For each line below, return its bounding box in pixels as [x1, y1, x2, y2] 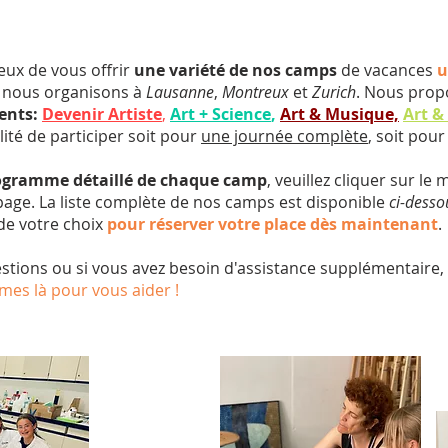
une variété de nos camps [134, 59, 337, 81]
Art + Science [170, 103, 271, 125]
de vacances [337, 59, 437, 81]
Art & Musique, [280, 103, 399, 125]
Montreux [222, 81, 293, 103]
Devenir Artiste [42, 103, 162, 125]
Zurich [312, 81, 356, 103]
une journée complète [201, 125, 368, 147]
